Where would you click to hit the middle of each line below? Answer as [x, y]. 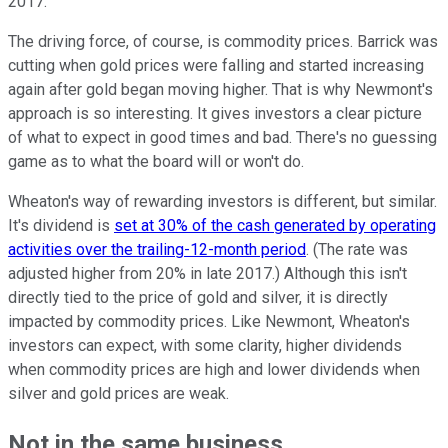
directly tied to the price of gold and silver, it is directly [198, 297]
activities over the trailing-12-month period [157, 249]
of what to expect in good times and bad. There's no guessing [222, 137]
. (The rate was [357, 249]
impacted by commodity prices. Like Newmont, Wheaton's [209, 321]
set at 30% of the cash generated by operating [275, 225]
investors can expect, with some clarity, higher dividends [205, 345]
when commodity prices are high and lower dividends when [214, 369]
